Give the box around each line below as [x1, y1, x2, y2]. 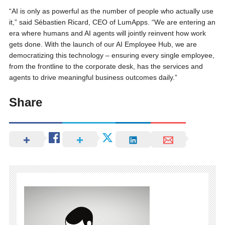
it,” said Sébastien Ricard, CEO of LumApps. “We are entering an [9, 18, 215, 27]
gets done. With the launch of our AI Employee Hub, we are [9, 40, 197, 49]
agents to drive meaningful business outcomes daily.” [9, 73, 177, 82]
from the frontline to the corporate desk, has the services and [9, 62, 203, 71]
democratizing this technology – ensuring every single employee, [9, 51, 214, 60]
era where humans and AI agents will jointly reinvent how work [9, 29, 206, 38]
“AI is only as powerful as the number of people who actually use [9, 7, 213, 16]
